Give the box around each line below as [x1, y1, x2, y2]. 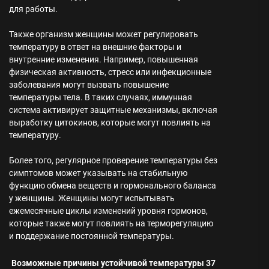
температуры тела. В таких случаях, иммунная [9, 92, 192, 102]
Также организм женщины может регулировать [9, 29, 198, 39]
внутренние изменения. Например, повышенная [9, 55, 198, 64]
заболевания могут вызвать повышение [9, 80, 169, 89]
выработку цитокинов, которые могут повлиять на [9, 118, 211, 127]
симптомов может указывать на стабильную [9, 168, 187, 178]
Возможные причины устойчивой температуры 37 [11, 258, 216, 268]
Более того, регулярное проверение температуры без [9, 156, 217, 165]
